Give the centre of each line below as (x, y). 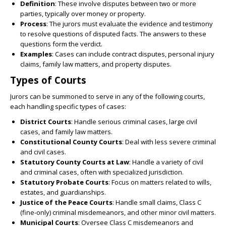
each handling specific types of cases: (68, 107)
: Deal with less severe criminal (169, 142)
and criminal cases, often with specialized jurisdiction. (102, 172)
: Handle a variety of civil (166, 162)
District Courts (46, 122)
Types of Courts (48, 80)
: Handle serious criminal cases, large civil (134, 122)
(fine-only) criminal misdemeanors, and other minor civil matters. (118, 213)
